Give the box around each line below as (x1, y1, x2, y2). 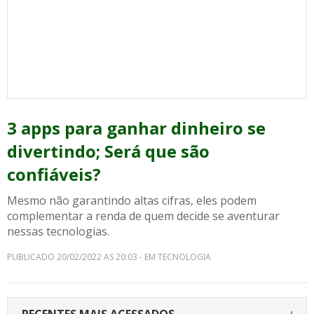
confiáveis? (7, 163, 101, 186)
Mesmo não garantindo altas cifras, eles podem (7, 193, 257, 208)
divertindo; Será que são (7, 139, 210, 163)
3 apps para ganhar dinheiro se (7, 116, 266, 139)
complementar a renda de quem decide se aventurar (7, 208, 280, 224)
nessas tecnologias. (7, 224, 109, 239)
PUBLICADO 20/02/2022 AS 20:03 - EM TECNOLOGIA (7, 251, 211, 263)
